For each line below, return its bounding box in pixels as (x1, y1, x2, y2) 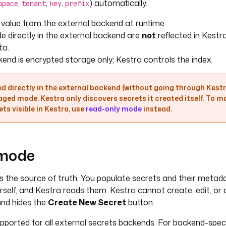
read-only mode (86, 104, 142, 114)
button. (126, 197, 154, 208)
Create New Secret (48, 197, 126, 208)
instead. (142, 104, 172, 114)
